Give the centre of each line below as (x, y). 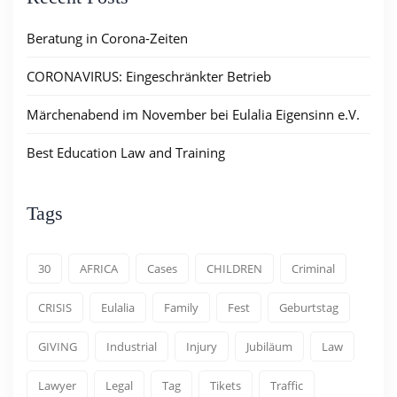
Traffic (287, 386)
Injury (202, 347)
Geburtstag (309, 308)
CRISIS (55, 308)
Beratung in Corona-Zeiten (107, 39)
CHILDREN (234, 269)
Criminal (313, 269)
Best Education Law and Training (126, 153)
